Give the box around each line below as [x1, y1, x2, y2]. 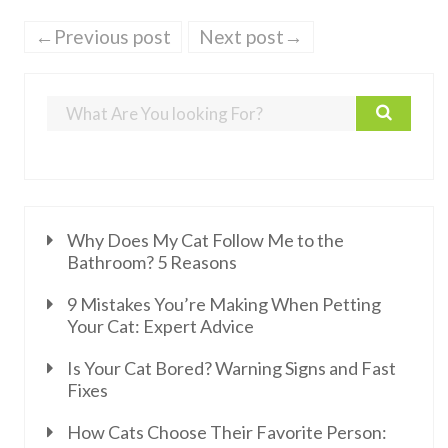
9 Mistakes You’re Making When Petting [67, 293, 381, 315]
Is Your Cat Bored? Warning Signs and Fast [67, 357, 396, 379]
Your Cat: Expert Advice [67, 315, 254, 337]
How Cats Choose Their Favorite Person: [67, 421, 387, 443]
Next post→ [199, 25, 303, 49]
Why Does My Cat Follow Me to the [67, 229, 344, 251]
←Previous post [35, 25, 171, 49]
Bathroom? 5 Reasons [67, 251, 237, 273]
